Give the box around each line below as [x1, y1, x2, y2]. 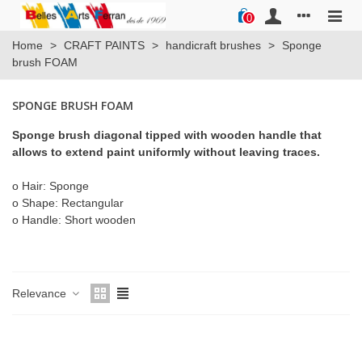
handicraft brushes [166, 39, 261, 52]
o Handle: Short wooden [12, 213, 136, 226]
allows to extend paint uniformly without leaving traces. [12, 145, 320, 158]
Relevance [12, 286, 69, 300]
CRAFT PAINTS [64, 39, 145, 52]
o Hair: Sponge [12, 179, 89, 192]
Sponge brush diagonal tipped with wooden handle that [12, 128, 322, 141]
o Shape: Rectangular [12, 196, 124, 209]
